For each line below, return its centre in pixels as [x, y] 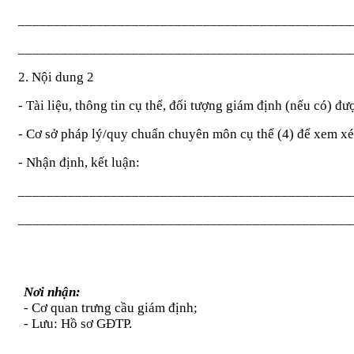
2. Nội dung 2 [56, 77]
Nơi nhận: [53, 292]
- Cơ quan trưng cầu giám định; [111, 307]
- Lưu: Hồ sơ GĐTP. [78, 323]
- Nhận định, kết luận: [79, 162]
